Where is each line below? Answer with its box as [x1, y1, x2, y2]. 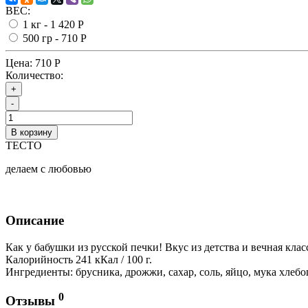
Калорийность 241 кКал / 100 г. [5, 253, 152, 265]
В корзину [11, 127, 52, 138]
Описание [5, 212, 64, 228]
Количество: [5, 69, 63, 82]
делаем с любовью [5, 163, 91, 175]
